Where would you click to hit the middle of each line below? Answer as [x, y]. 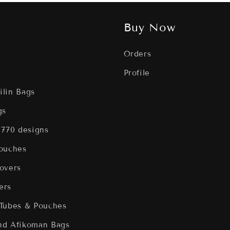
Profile [137, 73]
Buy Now [149, 28]
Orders [137, 54]
